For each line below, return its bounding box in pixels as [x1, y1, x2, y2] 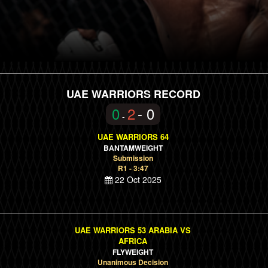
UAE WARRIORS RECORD [66, 86, 200, 102]
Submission [112, 153, 153, 163]
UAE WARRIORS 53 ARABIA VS [75, 224, 191, 236]
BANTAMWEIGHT [103, 142, 163, 153]
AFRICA [118, 235, 148, 246]
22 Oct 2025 [112, 173, 162, 185]
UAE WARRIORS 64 [97, 131, 169, 142]
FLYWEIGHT [112, 246, 154, 257]
